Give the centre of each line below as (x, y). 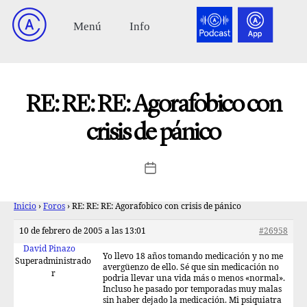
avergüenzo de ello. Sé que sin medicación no (191, 268)
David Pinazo (49, 249)
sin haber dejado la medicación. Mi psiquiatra (192, 300)
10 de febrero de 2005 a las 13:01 (83, 231)
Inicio (25, 207)
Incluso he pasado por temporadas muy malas (192, 290)
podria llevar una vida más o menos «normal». (194, 279)
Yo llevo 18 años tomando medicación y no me (193, 257)
